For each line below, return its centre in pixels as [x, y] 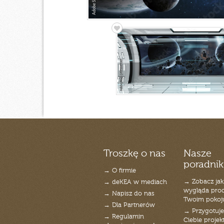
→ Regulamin [124, 217]
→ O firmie [120, 171]
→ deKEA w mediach [135, 182]
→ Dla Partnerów [129, 205]
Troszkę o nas [134, 154]
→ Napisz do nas [129, 194]
